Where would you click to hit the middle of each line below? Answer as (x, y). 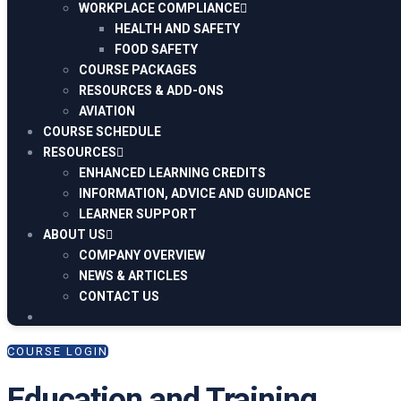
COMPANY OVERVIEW (142, 255)
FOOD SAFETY (156, 49)
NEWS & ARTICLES (133, 276)
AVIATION (107, 111)
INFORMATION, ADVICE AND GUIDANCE (195, 193)
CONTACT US (119, 296)
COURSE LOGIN (58, 351)
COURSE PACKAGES (138, 70)
